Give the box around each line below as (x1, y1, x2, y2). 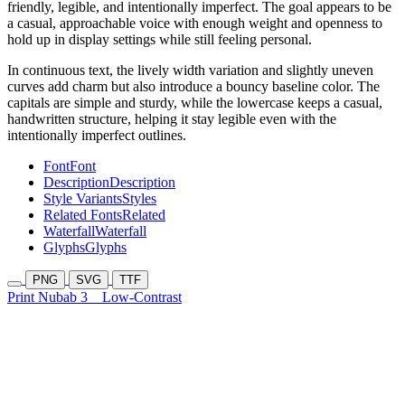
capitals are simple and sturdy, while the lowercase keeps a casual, (7, 95, 382, 111)
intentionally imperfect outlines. (7, 127, 186, 144)
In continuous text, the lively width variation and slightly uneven (7, 62, 373, 79)
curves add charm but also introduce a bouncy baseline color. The (7, 79, 380, 95)
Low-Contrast (102, 289, 182, 306)
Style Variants (43, 191, 122, 207)
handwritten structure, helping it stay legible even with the (7, 111, 336, 127)
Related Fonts (43, 207, 122, 223)
